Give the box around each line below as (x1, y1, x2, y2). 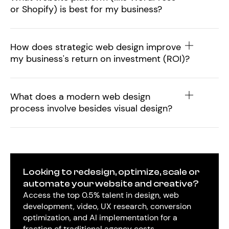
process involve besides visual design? (10, 102, 172, 115)
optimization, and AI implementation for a (23, 212, 177, 223)
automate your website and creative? (23, 178, 199, 190)
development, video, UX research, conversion (23, 201, 191, 212)
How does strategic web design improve (10, 41, 181, 54)
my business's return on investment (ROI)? (10, 53, 190, 65)
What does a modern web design (10, 90, 150, 103)
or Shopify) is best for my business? (10, 3, 162, 16)
